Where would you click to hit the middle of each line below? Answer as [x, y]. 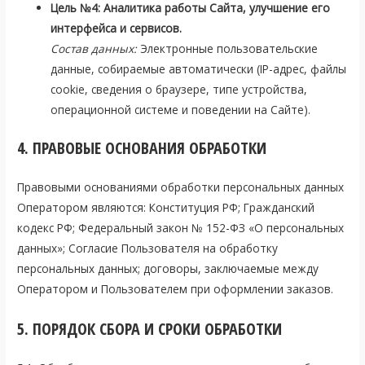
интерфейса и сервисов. [117, 28]
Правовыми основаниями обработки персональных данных [181, 187]
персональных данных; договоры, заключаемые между [168, 269]
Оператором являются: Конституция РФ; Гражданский [166, 208]
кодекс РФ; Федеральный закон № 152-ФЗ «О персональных [181, 228]
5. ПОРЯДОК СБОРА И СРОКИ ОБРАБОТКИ [150, 329]
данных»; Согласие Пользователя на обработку [148, 248]
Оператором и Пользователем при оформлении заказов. [176, 289]
